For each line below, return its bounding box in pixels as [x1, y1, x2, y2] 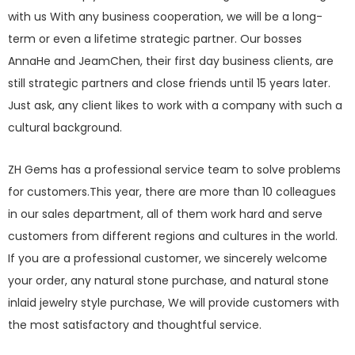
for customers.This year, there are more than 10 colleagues [8, 184, 336, 200]
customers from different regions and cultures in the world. [8, 228, 338, 245]
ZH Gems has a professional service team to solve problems [8, 162, 341, 178]
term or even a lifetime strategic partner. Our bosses [8, 31, 302, 48]
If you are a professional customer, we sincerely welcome [8, 250, 327, 267]
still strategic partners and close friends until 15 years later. [8, 75, 330, 92]
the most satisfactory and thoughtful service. [8, 317, 261, 334]
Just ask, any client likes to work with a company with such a [8, 97, 342, 114]
